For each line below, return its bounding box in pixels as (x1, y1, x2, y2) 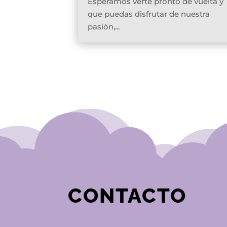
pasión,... (88, 22, 120, 32)
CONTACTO (68, 183, 187, 207)
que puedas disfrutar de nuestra (88, 9, 210, 19)
